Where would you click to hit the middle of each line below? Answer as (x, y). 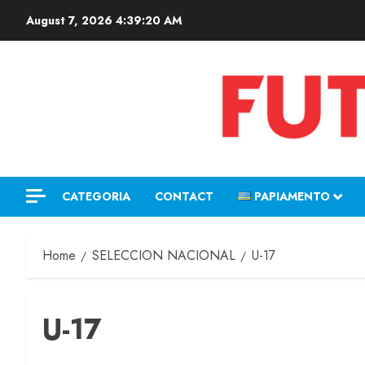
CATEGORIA (96, 196)
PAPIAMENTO (292, 196)
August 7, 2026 (71, 20)
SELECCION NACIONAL (164, 255)
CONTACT (184, 196)
